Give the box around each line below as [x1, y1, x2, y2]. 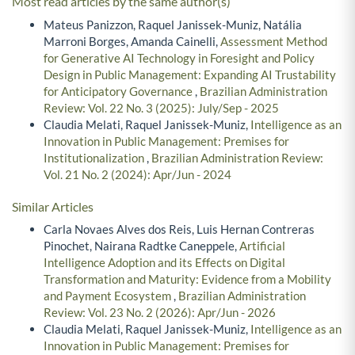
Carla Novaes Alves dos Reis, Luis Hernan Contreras [44, 222, 315, 237]
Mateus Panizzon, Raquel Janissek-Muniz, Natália [44, 17, 302, 32]
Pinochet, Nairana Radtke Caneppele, [44, 239, 239, 254]
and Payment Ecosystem [44, 288, 174, 303]
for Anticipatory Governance [44, 83, 195, 98]
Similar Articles [12, 198, 94, 214]
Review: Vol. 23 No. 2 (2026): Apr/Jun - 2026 [44, 305, 276, 320]
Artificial [239, 239, 285, 254]
